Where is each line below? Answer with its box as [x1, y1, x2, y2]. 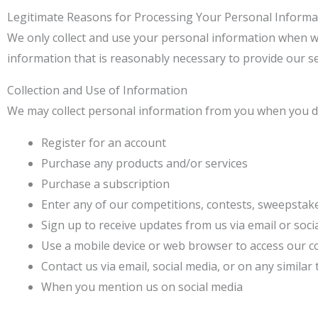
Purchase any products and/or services [41, 155, 248, 171]
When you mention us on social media [41, 279, 243, 295]
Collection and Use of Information [7, 82, 187, 98]
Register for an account [41, 135, 166, 150]
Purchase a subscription [41, 176, 170, 192]
